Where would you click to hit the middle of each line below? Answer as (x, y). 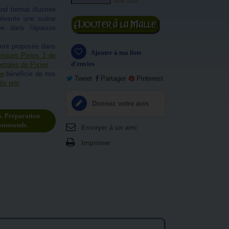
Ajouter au (116, 19)
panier (116, 28)
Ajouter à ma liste (115, 52)
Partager (112, 78)
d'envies (83, 64)
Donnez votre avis (119, 104)
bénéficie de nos (30, 74)
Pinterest (148, 78)
